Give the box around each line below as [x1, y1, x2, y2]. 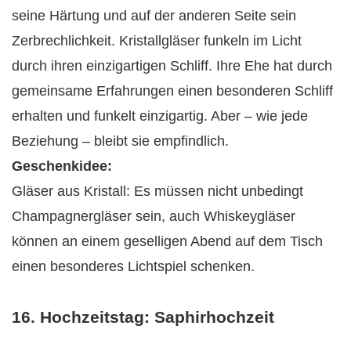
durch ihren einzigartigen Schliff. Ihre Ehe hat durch [12, 57, 332, 74]
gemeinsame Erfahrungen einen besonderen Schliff [12, 82, 333, 99]
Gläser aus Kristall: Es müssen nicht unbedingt [12, 183, 303, 199]
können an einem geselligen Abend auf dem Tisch [12, 233, 323, 249]
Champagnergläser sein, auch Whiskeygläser [12, 208, 295, 224]
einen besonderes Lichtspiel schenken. [12, 258, 255, 274]
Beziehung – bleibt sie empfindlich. [12, 132, 229, 149]
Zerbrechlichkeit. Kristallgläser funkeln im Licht [12, 32, 302, 49]
